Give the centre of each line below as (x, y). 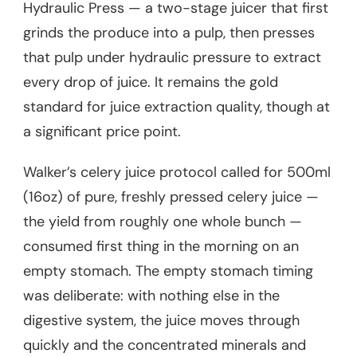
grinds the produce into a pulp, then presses (169, 32)
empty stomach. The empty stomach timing (168, 271)
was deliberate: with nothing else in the (151, 295)
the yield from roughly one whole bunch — (163, 221)
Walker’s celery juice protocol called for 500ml (177, 172)
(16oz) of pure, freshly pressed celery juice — (171, 196)
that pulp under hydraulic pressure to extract (172, 57)
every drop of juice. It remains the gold (151, 82)
